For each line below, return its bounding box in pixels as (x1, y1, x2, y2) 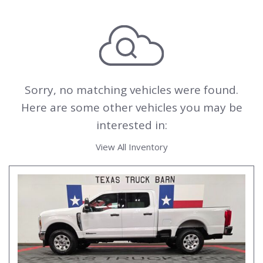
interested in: (96, 117, 167, 133)
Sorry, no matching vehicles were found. (25, 82, 238, 97)
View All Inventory (95, 141, 168, 153)
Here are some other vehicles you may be (21, 100, 242, 115)
